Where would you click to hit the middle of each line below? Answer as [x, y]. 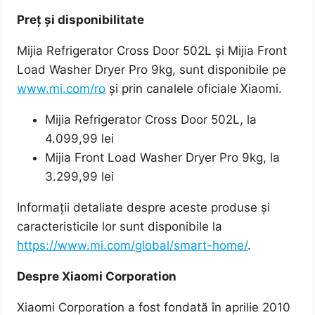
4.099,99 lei [80, 139]
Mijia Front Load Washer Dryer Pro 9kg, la [163, 158]
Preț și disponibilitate [81, 20]
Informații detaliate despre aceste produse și [144, 208]
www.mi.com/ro [62, 89]
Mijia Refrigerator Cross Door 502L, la [151, 120]
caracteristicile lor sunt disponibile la [120, 227]
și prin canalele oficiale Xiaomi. [194, 89]
